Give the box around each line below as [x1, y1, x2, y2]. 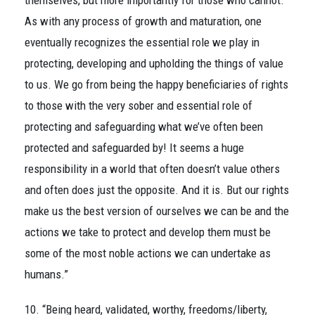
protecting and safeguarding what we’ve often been [25, 120, 263, 134]
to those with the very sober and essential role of [25, 98, 252, 112]
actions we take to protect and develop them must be [25, 225, 271, 239]
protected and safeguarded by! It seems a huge [25, 141, 244, 155]
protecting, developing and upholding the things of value [25, 56, 283, 70]
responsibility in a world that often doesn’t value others [25, 162, 280, 176]
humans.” [25, 267, 68, 281]
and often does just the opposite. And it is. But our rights [25, 183, 289, 197]
